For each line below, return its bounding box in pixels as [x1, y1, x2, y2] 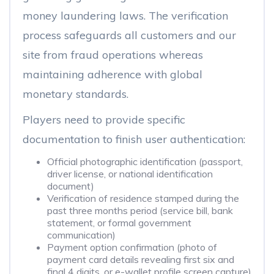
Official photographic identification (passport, [47, 155, 243, 168]
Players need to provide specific [23, 113, 185, 127]
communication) [47, 229, 116, 241]
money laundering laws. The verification [23, 9, 228, 23]
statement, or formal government [47, 217, 191, 229]
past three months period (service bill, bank [47, 204, 233, 217]
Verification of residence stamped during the [47, 192, 239, 204]
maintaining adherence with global [23, 67, 202, 81]
